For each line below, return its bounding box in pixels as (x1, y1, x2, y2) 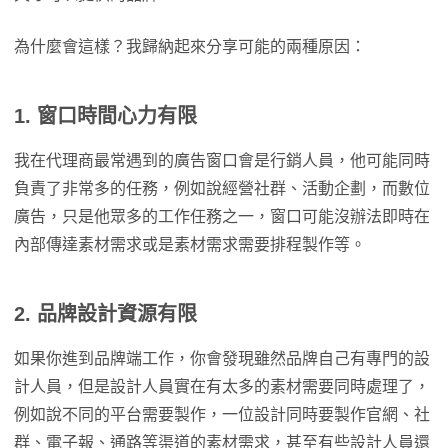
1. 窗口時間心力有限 (14, 105, 197, 127)
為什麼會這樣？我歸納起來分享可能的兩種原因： (14, 38, 366, 55)
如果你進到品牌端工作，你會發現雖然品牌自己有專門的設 (14, 350, 430, 367)
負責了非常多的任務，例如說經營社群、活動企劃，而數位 (14, 180, 430, 197)
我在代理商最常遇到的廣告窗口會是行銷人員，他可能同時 (14, 152, 430, 169)
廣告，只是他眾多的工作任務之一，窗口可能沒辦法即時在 (14, 208, 430, 225)
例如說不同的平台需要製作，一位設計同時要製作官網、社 (14, 406, 430, 423)
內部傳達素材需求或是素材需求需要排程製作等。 (14, 236, 366, 253)
